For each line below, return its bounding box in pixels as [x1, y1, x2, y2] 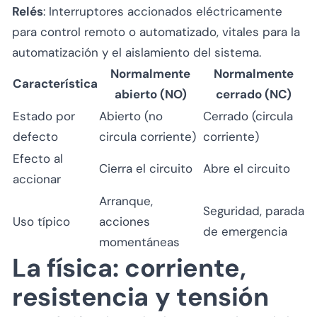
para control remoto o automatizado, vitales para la [12, 23, 300, 40]
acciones [99, 213, 150, 229]
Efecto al [13, 150, 63, 166]
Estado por [13, 108, 75, 124]
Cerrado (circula [203, 108, 293, 124]
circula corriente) [99, 128, 196, 144]
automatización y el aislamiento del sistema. [12, 44, 261, 60]
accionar [13, 171, 61, 187]
